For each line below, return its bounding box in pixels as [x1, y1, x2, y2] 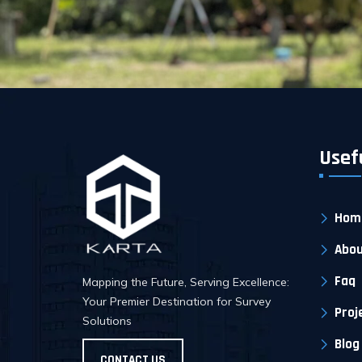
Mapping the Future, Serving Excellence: [82, 274, 289, 289]
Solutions [82, 313, 132, 328]
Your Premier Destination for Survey [82, 293, 271, 309]
